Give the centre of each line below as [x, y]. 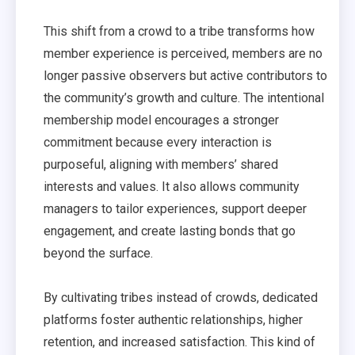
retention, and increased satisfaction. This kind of [179, 342]
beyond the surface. [98, 253]
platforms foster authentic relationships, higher [173, 320]
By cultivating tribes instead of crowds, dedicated [181, 298]
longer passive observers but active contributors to [185, 76]
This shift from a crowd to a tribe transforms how [179, 31]
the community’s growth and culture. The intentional [184, 98]
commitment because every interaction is [158, 142]
